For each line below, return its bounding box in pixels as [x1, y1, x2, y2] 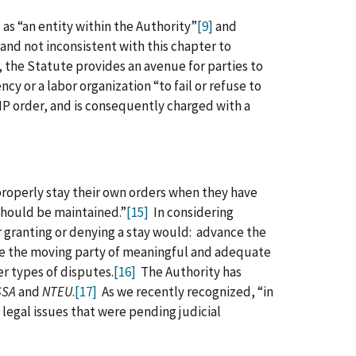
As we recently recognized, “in [97, 283, 273, 301]
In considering [149, 203, 234, 222]
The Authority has [136, 263, 242, 281]
